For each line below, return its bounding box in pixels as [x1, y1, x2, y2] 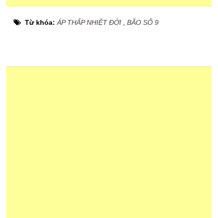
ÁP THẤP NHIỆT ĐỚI [57, 18, 122, 26]
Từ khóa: [25, 18, 57, 26]
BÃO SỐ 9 [127, 18, 159, 26]
